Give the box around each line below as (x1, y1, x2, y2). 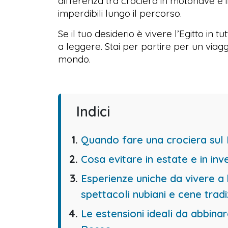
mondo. (58, 52, 91, 65)
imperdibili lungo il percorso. (58, 7, 182, 19)
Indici (76, 102, 110, 120)
